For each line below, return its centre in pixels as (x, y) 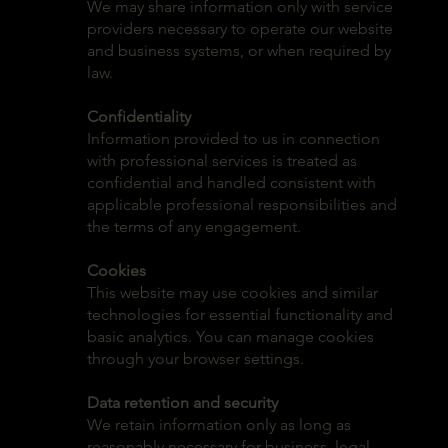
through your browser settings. (195, 358)
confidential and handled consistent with (231, 182)
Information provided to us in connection (233, 138)
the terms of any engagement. (193, 226)
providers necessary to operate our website (239, 28)
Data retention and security (182, 402)
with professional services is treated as (221, 160)
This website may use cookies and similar (232, 292)
